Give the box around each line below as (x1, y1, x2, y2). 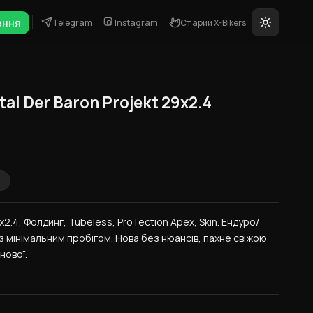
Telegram (52, 16, 92, 29)
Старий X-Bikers (180, 16, 246, 29)
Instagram (115, 16, 158, 29)
